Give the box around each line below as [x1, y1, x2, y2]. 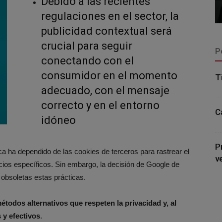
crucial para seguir [41, 40, 132, 52]
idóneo [41, 114, 76, 126]
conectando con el [41, 55, 134, 67]
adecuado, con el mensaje [41, 84, 169, 97]
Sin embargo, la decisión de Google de [55, 160, 179, 168]
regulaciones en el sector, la [41, 10, 179, 22]
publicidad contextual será [41, 25, 172, 37]
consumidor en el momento [41, 69, 177, 82]
